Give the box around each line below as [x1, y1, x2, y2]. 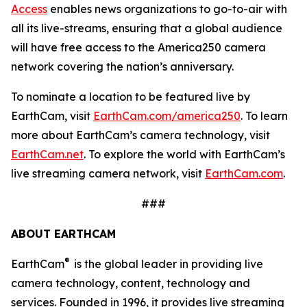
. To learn [241, 109, 288, 123]
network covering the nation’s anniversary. [11, 60, 234, 73]
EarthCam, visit [11, 109, 93, 123]
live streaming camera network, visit [11, 167, 205, 180]
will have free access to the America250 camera [11, 40, 266, 54]
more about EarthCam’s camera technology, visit [11, 128, 270, 142]
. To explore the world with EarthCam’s [84, 147, 285, 161]
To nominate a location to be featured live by [11, 90, 250, 103]
